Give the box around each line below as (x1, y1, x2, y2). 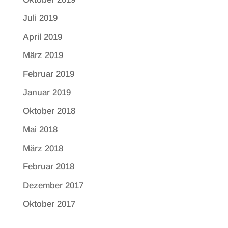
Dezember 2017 (22, 180, 83, 190)
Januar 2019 (22, 88, 71, 98)
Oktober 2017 (22, 199, 75, 209)
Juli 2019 (22, 13, 58, 23)
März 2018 (22, 143, 63, 153)
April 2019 (22, 32, 62, 42)
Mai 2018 (22, 125, 58, 135)
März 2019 (22, 50, 63, 61)
